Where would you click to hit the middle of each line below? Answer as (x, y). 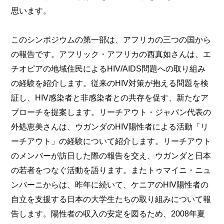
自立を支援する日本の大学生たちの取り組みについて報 (111, 199)
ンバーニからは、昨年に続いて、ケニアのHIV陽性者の (110, 184)
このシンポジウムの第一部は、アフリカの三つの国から (111, 39)
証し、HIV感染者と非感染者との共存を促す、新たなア (110, 97)
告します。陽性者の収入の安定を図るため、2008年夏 (108, 213)
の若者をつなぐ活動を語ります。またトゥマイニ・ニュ (111, 170)
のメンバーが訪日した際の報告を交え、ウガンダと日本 (111, 155)
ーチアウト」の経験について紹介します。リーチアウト (111, 141)
